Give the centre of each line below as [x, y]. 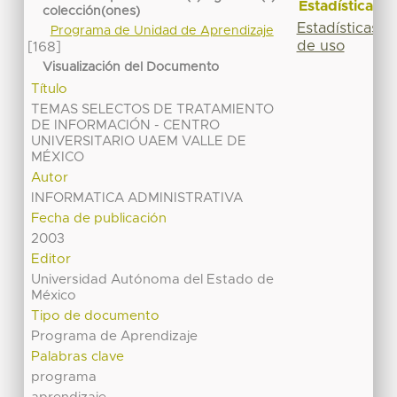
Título [50, 90]
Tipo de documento [96, 316]
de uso [320, 46]
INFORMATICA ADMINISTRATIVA [137, 198]
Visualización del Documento [131, 67]
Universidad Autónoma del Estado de [153, 280]
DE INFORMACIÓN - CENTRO [126, 126]
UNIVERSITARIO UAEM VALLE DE [139, 142]
